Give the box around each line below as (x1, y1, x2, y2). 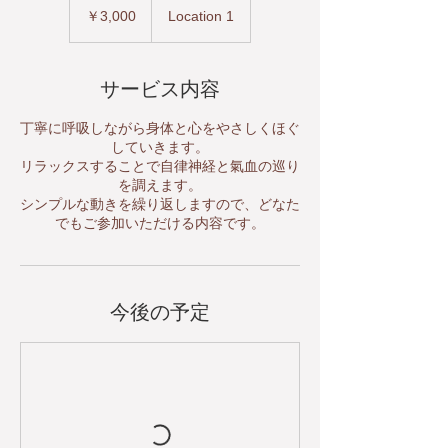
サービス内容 (100, 78, 220, 100)
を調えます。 (118, 177, 202, 193)
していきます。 (111, 139, 209, 155)
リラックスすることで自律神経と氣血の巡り (20, 158, 300, 174)
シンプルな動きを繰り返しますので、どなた (20, 196, 300, 212)
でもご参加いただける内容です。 (55, 215, 265, 231)
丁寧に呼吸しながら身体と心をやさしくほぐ (20, 120, 300, 136)
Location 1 (168, 8, 234, 24)
